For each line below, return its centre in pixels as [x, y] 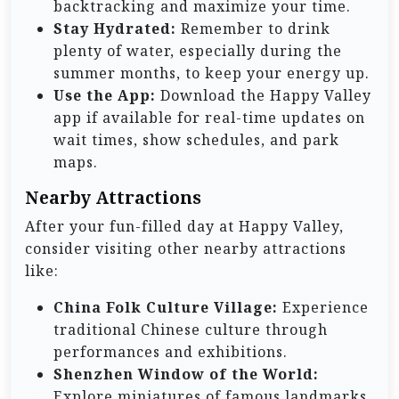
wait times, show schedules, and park [196, 139]
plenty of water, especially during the [198, 50]
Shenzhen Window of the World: [186, 374]
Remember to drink [253, 28]
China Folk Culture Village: [166, 307]
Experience [323, 307]
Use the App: [105, 95]
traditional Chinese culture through [191, 329]
